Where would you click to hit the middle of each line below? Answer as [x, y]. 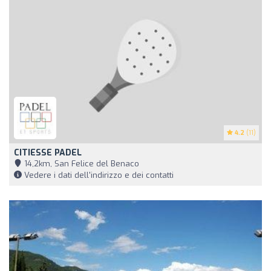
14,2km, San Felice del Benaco [80, 163]
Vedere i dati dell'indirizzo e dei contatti [98, 175]
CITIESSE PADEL [48, 152]
